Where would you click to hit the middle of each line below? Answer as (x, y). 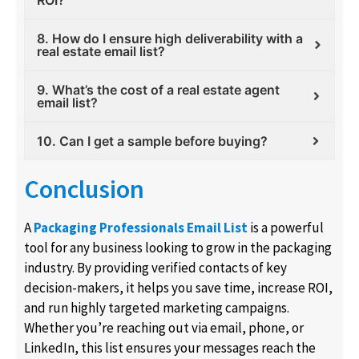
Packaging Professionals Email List (141, 228)
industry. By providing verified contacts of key (155, 268)
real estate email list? (101, 52)
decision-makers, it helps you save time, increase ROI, (178, 288)
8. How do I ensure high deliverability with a (170, 39)
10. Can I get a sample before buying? (152, 141)
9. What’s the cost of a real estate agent (158, 90)
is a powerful (286, 228)
